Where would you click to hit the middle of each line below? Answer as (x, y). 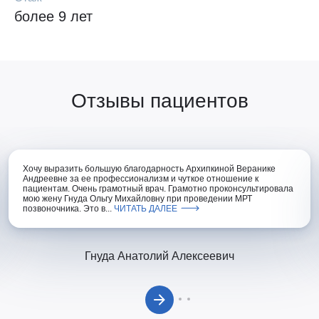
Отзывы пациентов (159, 101)
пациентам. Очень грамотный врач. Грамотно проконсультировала (158, 189)
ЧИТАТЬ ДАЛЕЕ (146, 209)
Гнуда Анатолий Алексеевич (159, 256)
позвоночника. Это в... (68, 209)
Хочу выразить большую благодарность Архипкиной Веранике (149, 169)
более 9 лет (53, 16)
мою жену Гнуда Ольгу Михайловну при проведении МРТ (137, 199)
